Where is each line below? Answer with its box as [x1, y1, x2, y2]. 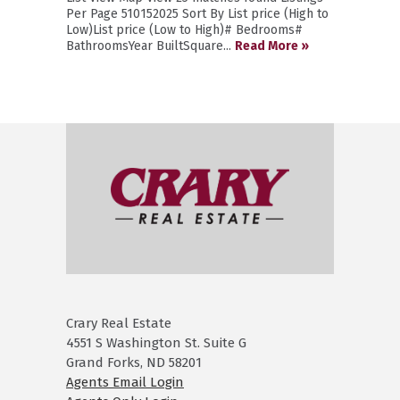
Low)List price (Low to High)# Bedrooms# [66, 21, 303, 37]
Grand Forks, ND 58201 [66, 354, 202, 371]
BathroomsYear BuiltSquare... [66, 37, 235, 54]
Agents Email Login [66, 373, 184, 390]
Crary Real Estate [66, 314, 171, 331]
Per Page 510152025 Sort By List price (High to [66, 5, 329, 21]
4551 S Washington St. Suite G [66, 334, 246, 351]
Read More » [235, 37, 309, 54]
